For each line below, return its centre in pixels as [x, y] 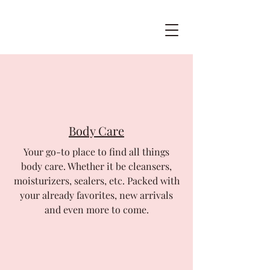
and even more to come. [96, 209]
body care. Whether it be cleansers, [96, 166]
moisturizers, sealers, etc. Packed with [96, 181]
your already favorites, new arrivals [96, 195]
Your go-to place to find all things [96, 152]
